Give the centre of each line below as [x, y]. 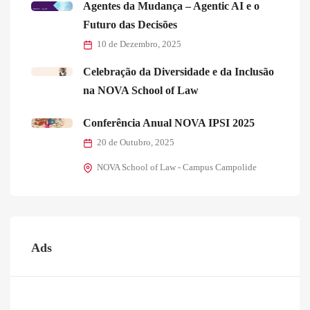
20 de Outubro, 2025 [136, 143]
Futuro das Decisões [130, 25]
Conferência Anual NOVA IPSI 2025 [169, 123]
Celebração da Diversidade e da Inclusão [179, 72]
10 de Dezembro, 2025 [139, 45]
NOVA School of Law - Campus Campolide [177, 168]
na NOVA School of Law [141, 91]
